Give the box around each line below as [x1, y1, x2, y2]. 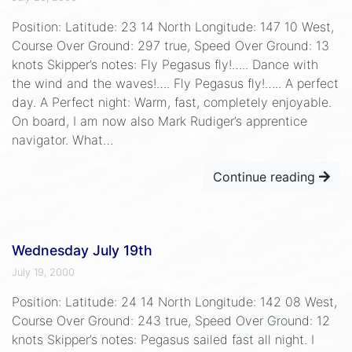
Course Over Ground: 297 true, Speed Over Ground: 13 [12, 37, 329, 53]
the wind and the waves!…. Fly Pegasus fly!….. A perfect [12, 75, 339, 91]
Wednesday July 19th [12, 241, 152, 258]
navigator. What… [12, 131, 113, 148]
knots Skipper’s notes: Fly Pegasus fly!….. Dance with [12, 56, 318, 72]
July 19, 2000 [12, 266, 75, 278]
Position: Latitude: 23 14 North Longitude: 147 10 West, [12, 18, 334, 35]
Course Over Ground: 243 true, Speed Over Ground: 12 [12, 312, 330, 328]
